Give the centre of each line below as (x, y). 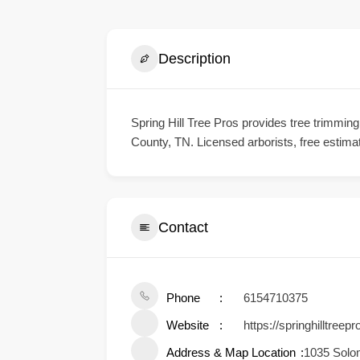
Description (194, 58)
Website (188, 325)
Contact (183, 227)
